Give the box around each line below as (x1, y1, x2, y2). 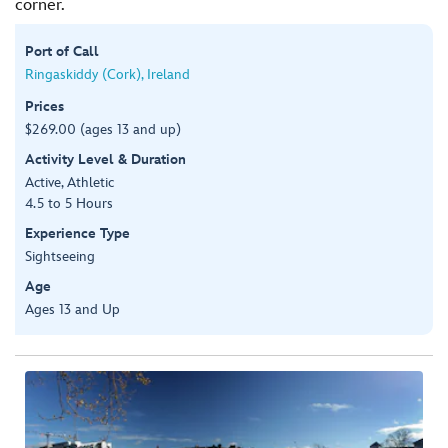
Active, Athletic (25, 173, 114, 191)
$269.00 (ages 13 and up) (25, 120, 181, 138)
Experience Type (25, 224, 130, 242)
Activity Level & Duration (25, 150, 186, 168)
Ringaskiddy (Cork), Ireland (25, 65, 190, 83)
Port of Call (25, 42, 99, 60)
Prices (25, 97, 64, 115)
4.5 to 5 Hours (25, 194, 113, 212)
